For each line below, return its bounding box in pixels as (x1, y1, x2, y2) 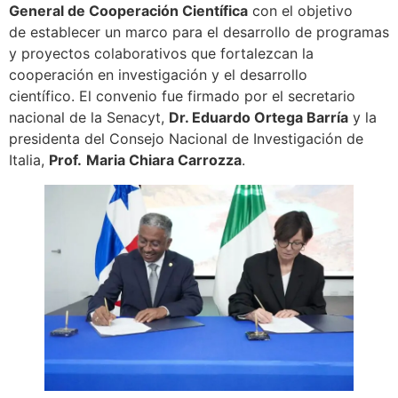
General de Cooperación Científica (9, 2, 248, 20)
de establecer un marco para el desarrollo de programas (9, 23, 389, 41)
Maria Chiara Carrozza (86, 151, 242, 169)
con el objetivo (248, 2, 353, 20)
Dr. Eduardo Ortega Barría (169, 108, 348, 126)
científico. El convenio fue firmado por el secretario (9, 87, 355, 105)
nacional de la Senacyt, (9, 108, 169, 126)
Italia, (9, 151, 49, 169)
